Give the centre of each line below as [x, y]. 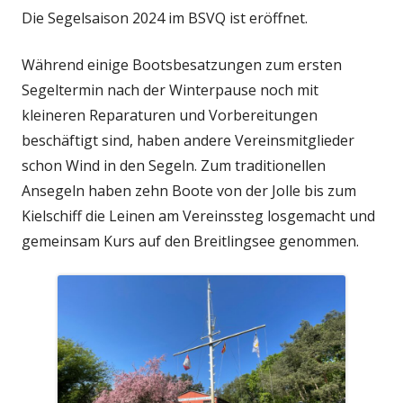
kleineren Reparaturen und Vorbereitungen [170, 115]
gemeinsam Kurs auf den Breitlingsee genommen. [190, 241]
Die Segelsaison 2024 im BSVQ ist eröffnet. [165, 18]
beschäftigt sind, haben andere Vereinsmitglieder [188, 140]
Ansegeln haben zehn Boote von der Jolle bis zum [189, 190]
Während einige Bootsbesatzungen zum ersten [182, 64]
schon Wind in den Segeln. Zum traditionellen [174, 165]
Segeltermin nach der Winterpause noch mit [170, 90]
